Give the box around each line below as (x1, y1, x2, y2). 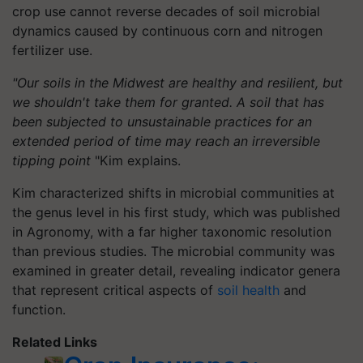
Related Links (12, 333, 97, 350)
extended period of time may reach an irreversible (12, 132, 320, 149)
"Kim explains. (91, 152, 181, 169)
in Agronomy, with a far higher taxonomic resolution (12, 223, 331, 240)
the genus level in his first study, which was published (12, 203, 340, 220)
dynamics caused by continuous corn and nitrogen (12, 22, 322, 39)
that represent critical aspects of (12, 281, 217, 298)
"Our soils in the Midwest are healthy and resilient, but (12, 74, 343, 91)
